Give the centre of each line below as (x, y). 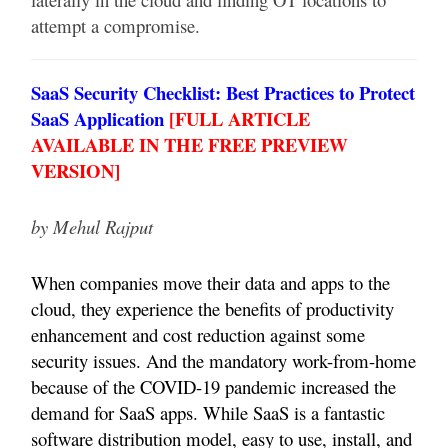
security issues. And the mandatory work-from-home (223, 361)
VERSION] (75, 171)
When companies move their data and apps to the (210, 283)
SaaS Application (100, 119)
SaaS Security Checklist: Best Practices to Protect (223, 93)
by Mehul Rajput (92, 227)
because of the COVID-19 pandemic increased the (213, 387)
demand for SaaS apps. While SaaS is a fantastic (208, 413)
